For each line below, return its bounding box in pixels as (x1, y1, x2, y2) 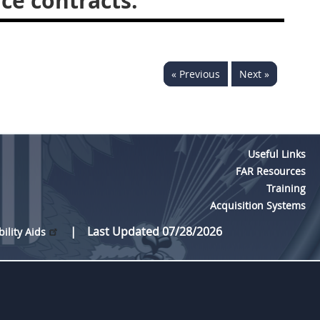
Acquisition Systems (210, 199, 306, 212)
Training (266, 181, 306, 195)
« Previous (171, 67, 220, 81)
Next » (239, 67, 269, 81)
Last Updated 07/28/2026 (86, 224, 222, 239)
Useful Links (248, 147, 306, 161)
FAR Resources (236, 164, 306, 178)
